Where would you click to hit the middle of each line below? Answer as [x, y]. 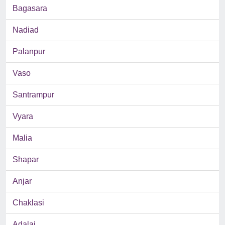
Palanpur [29, 52]
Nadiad [26, 30]
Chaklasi [28, 203]
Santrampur [33, 95]
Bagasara [30, 9]
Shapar [26, 160]
